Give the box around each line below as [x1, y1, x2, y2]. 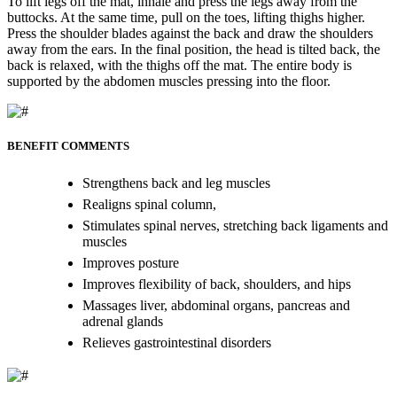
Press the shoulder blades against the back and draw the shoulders [7, 25, 373, 41]
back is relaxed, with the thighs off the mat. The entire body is [7, 57, 352, 73]
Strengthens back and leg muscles [82, 175, 270, 191]
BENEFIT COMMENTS [7, 139, 129, 153]
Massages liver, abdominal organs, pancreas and [82, 298, 350, 314]
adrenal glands [82, 314, 163, 330]
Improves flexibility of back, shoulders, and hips [82, 276, 351, 292]
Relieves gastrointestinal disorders [82, 335, 271, 351]
